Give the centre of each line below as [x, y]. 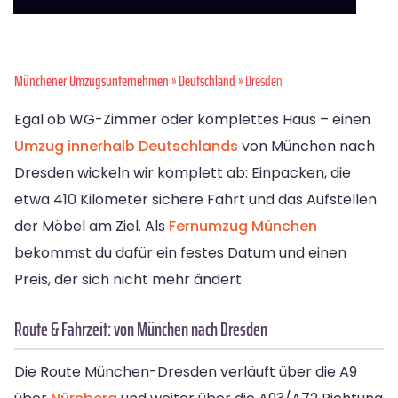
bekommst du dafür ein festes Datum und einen [180, 252]
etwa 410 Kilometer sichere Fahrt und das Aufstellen [195, 199]
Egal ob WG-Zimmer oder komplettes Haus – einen [192, 119]
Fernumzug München [243, 226]
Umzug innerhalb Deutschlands [126, 146]
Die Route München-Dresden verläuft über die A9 [186, 371]
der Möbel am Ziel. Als [92, 226]
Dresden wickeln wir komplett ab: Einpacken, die [183, 172]
